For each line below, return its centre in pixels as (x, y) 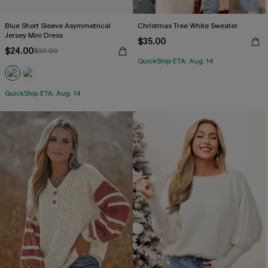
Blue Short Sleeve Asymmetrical (58, 26)
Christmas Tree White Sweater (188, 26)
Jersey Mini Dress (34, 35)
